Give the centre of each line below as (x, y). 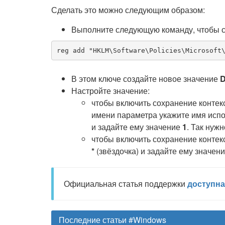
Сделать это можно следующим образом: (128, 10)
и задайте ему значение (137, 127)
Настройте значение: (110, 91)
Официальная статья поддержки (126, 184)
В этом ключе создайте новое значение (146, 79)
